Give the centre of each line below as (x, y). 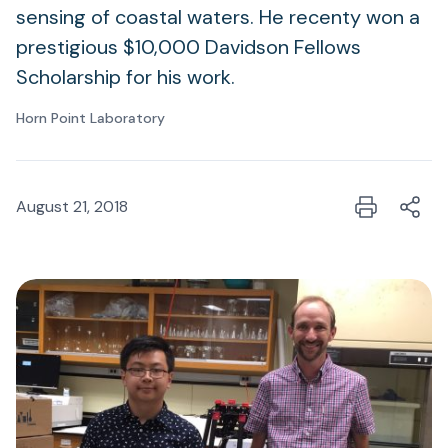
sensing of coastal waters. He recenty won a (218, 17)
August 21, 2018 (72, 206)
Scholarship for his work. (125, 77)
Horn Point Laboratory (90, 118)
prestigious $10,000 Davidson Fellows (188, 47)
